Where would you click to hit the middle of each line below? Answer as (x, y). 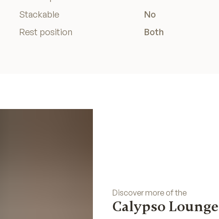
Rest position (46, 32)
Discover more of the (149, 193)
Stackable (39, 14)
